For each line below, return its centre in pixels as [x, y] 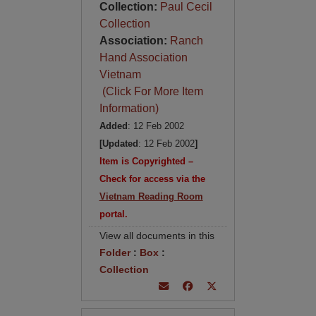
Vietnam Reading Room [151, 196]
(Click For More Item [151, 91]
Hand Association [143, 57]
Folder [115, 253]
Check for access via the [152, 179]
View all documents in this [157, 236]
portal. [113, 214]
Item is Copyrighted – [146, 161]
